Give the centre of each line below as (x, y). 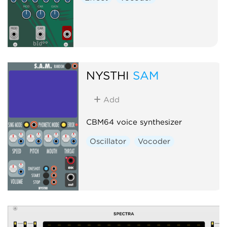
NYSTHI (107, 75)
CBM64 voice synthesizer (134, 122)
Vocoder (154, 141)
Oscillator (108, 141)
